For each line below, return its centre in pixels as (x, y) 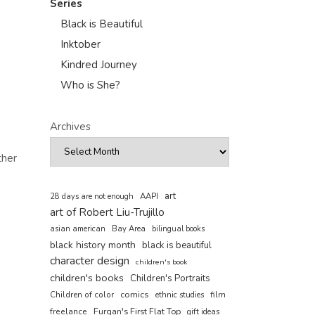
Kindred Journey (99, 65)
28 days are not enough (92, 197)
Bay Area (129, 229)
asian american (78, 229)
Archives (70, 127)
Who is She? (90, 85)
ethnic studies (180, 295)
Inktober (81, 44)
